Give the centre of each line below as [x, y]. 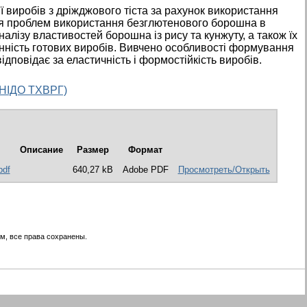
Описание [41, 150]
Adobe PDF [145, 170]
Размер [93, 150]
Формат [145, 150]
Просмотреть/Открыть [224, 170]
